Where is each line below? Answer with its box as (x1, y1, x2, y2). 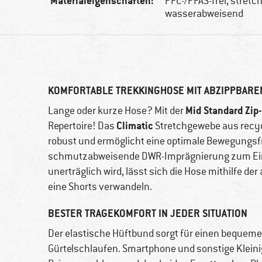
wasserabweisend (165, 7, 244, 20)
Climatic (116, 119, 153, 133)
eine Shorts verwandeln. (48, 180, 152, 194)
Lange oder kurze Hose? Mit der (48, 104, 185, 118)
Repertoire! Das (48, 119, 116, 133)
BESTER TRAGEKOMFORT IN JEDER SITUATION (48, 206, 247, 220)
